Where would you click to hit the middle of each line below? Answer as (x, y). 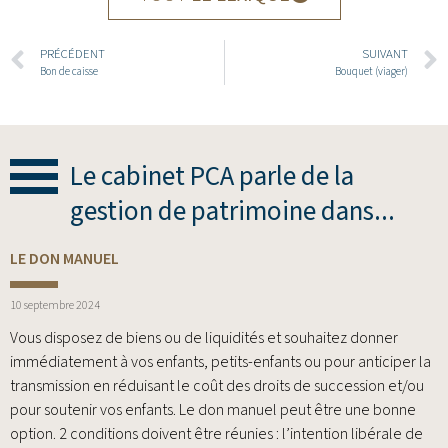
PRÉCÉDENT (72, 54)
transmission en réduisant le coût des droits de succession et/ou (217, 386)
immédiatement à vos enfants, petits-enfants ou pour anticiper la (220, 362)
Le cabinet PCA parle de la (212, 177)
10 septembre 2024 (55, 306)
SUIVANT (385, 54)
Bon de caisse (69, 72)
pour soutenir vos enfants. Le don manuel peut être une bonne (213, 410)
